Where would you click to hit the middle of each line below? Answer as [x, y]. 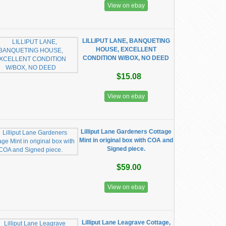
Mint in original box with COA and [126, 140]
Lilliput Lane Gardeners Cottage [126, 132]
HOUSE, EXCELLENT [126, 49]
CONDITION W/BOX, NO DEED [126, 58]
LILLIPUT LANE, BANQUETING [126, 41]
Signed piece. [126, 149]
